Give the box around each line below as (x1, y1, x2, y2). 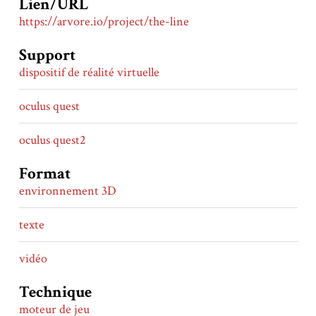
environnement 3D (18, 183, 116, 200)
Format (18, 164, 71, 185)
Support (18, 45, 75, 66)
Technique (18, 282, 92, 303)
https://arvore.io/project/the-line (18, 13, 189, 30)
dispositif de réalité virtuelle (18, 64, 159, 81)
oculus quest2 (18, 132, 86, 149)
